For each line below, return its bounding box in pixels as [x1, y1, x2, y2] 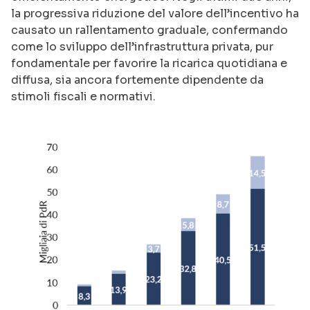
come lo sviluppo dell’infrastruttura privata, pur [11, 39, 273, 54]
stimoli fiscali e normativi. [11, 89, 156, 104]
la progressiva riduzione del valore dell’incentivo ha [11, 6, 299, 21]
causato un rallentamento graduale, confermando [11, 22, 288, 37]
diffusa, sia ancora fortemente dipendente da [11, 72, 264, 87]
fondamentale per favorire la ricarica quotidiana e [11, 55, 287, 71]
